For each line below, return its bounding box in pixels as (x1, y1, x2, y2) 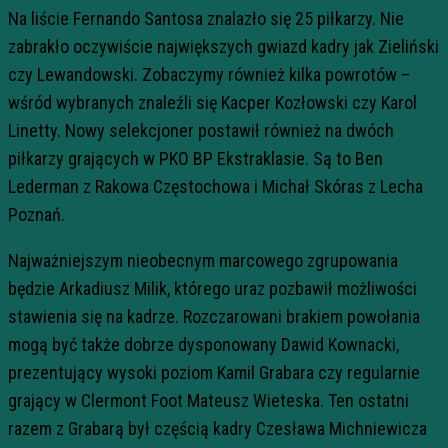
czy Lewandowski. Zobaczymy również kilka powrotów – (8, 64, 410, 85)
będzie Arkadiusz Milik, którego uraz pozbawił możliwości (8, 278, 417, 299)
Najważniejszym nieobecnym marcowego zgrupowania (8, 250, 398, 271)
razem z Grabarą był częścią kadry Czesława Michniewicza (8, 418, 427, 439)
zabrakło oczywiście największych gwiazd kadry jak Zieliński (8, 36, 439, 57)
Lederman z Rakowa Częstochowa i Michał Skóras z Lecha (8, 176, 423, 197)
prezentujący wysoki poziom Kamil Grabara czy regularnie (8, 362, 420, 383)
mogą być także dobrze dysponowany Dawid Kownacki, (8, 334, 399, 355)
